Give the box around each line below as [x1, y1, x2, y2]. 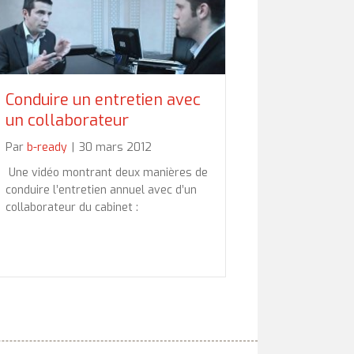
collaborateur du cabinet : [6, 200, 138, 216]
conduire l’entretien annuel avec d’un [6, 183, 197, 198]
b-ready [27, 140, 67, 156]
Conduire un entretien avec [6, 89, 201, 111]
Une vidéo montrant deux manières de [6, 165, 208, 181]
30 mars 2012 [79, 140, 152, 156]
